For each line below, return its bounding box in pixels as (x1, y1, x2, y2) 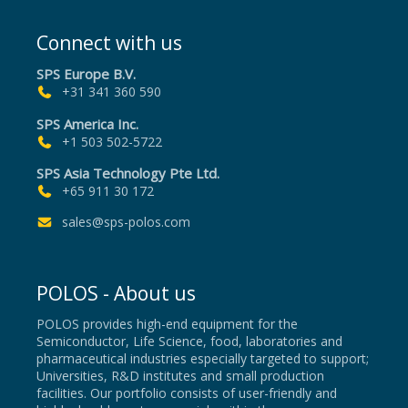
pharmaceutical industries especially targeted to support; (36, 350, 369, 368)
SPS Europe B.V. (36, 65, 136, 84)
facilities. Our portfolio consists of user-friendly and (36, 384, 337, 403)
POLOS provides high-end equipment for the (36, 315, 298, 333)
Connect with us (36, 30, 182, 56)
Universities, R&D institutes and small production (36, 367, 324, 385)
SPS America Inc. (36, 114, 138, 133)
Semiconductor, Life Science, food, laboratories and (36, 332, 342, 351)
